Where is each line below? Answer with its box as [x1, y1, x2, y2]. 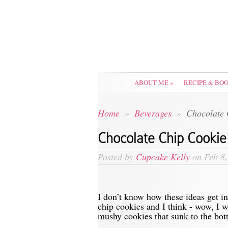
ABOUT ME [134, 78, 168, 87]
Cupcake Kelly [136, 151, 190, 163]
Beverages [134, 107, 174, 119]
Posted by [98, 151, 136, 163]
